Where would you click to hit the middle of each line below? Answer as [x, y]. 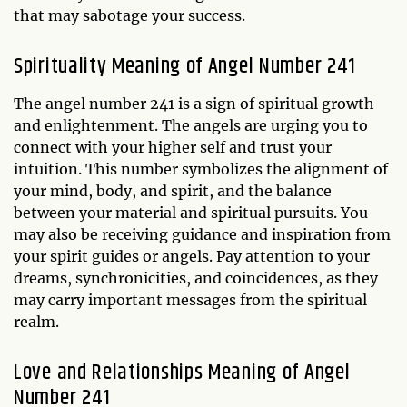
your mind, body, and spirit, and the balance [173, 191]
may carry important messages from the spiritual [190, 300]
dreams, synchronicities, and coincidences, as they [196, 278]
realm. [36, 322]
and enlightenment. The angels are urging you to [191, 125]
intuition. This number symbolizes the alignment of [201, 169]
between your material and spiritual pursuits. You [191, 213]
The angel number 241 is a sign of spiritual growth [194, 104]
